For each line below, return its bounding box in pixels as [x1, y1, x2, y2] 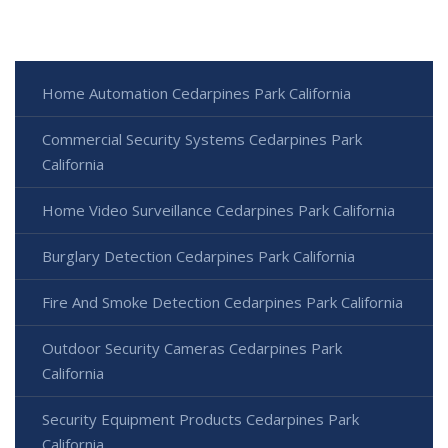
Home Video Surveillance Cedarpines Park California [42, 199, 395, 220]
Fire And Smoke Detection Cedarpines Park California [42, 291, 403, 312]
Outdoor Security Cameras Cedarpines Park [42, 337, 342, 358]
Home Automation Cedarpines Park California [42, 82, 351, 103]
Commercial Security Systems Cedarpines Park [42, 128, 362, 149]
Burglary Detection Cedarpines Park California [42, 245, 355, 266]
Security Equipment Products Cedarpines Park [42, 408, 359, 429]
